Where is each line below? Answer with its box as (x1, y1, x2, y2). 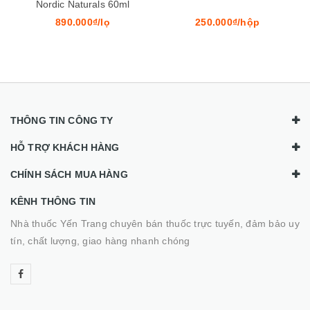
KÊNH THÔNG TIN (10, 196, 95, 207)
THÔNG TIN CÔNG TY (10, 115, 113, 126)
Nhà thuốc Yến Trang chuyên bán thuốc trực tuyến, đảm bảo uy (10, 218, 300, 229)
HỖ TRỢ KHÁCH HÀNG (10, 142, 120, 153)
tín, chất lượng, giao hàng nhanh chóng (10, 235, 190, 246)
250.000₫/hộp (195, 17, 259, 28)
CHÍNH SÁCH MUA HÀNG (10, 169, 128, 180)
